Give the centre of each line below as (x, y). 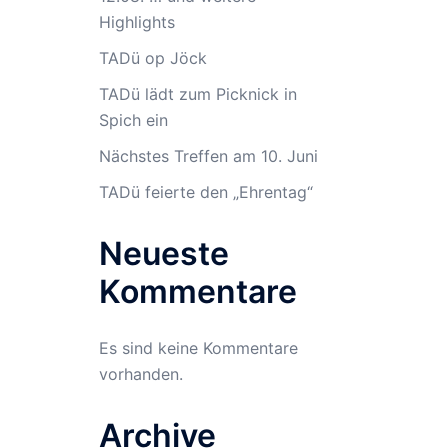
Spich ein (133, 119)
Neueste (163, 253)
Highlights (136, 21)
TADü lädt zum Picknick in (197, 93)
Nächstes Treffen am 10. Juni (208, 155)
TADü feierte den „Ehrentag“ (205, 191)
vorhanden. (140, 373)
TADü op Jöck (152, 57)
